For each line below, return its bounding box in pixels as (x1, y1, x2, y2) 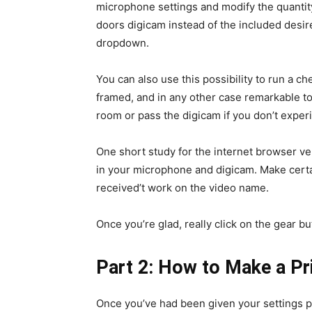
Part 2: (96, 256, 153, 279)
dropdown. (96, 36, 149, 50)
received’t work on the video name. (96, 181, 269, 195)
